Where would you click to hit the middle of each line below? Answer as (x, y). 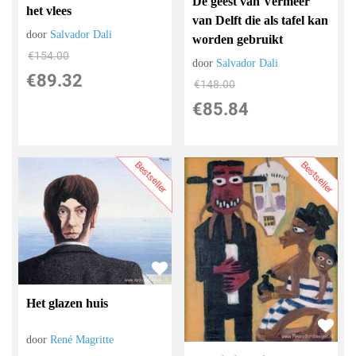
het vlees (49, 10)
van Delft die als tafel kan (261, 21)
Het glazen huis (68, 304)
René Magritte (82, 340)
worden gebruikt (238, 40)
